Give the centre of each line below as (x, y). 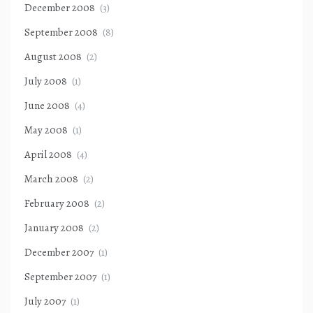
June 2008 (47, 106)
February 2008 (57, 204)
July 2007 (45, 301)
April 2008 (48, 155)
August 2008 (53, 57)
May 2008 (46, 130)
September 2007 (60, 277)
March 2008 (51, 179)
